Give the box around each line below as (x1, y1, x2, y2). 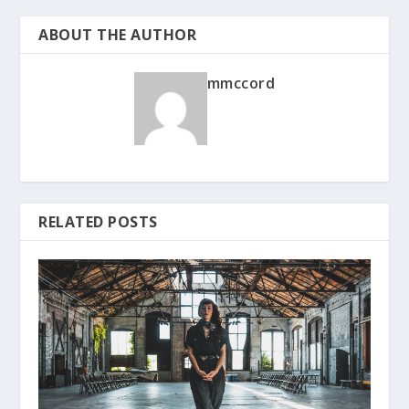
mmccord (206, 72, 276, 93)
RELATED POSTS (38, 211, 158, 232)
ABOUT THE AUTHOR (38, 24, 197, 45)
